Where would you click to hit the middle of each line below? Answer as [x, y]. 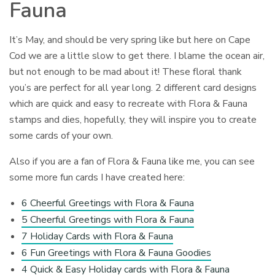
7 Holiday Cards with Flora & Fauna [97, 236]
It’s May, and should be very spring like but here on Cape [130, 40]
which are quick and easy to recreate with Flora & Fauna [129, 103]
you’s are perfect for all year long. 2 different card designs [133, 87]
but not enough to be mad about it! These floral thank [126, 72]
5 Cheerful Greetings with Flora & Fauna [108, 219]
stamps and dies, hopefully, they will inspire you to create [133, 119]
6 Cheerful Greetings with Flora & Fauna [108, 203]
